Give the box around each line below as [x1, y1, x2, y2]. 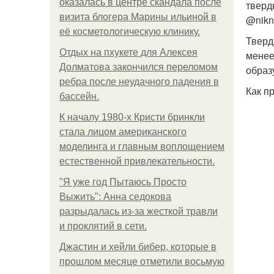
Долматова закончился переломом [59, 62, 218, 72]
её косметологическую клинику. [59, 26, 200, 37]
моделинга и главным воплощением [59, 141, 224, 152]
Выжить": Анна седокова [59, 191, 171, 202]
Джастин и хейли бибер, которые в [59, 242, 217, 252]
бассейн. [59, 91, 99, 102]
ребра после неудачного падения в [59, 76, 219, 87]
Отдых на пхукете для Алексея [59, 47, 198, 57]
